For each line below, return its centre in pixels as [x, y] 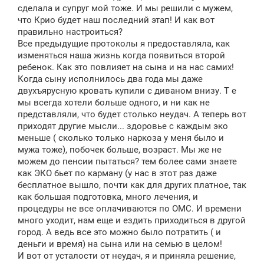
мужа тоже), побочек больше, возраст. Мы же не [120, 150]
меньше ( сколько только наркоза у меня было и [121, 138]
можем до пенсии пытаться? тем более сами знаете [127, 162]
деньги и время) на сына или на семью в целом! [120, 244]
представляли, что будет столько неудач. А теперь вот [132, 115]
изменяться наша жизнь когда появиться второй [121, 56]
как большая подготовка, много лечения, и [108, 197]
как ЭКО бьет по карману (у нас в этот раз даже [117, 174]
